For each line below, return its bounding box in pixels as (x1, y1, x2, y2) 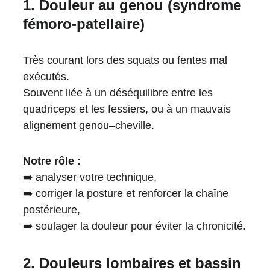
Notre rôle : (22, 155, 81, 167)
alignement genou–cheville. (22, 119, 154, 131)
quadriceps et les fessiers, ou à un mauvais (22, 103, 234, 115)
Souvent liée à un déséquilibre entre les (22, 87, 216, 99)
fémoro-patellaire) (22, 16, 145, 32)
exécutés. (22, 71, 69, 83)
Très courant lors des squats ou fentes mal (22, 54, 230, 66)
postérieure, (22, 204, 80, 216)
